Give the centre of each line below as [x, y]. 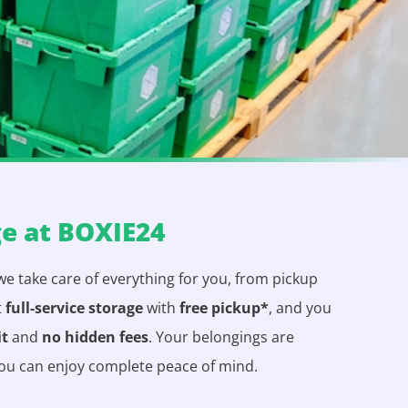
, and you [301, 308]
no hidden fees [96, 337]
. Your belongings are [222, 337]
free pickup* [224, 308]
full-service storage [75, 308]
